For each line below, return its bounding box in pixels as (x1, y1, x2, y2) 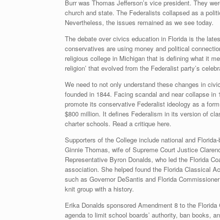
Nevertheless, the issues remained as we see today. (65, 18, 214, 27)
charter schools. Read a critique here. (65, 119, 171, 128)
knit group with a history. (65, 184, 134, 193)
